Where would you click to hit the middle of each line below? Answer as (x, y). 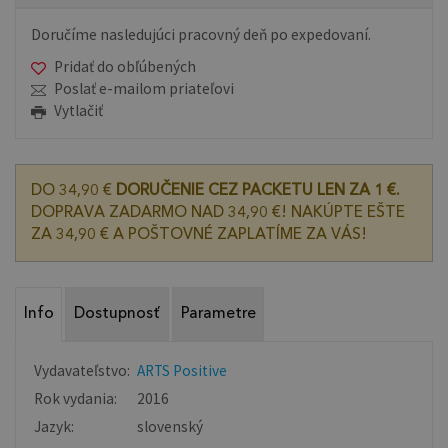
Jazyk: (54, 426)
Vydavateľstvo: (82, 370)
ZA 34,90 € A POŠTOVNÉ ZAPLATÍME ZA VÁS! (199, 234)
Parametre (218, 314)
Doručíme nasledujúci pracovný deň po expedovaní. (201, 35)
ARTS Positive (182, 370)
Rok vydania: (76, 398)
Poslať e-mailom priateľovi (144, 89)
